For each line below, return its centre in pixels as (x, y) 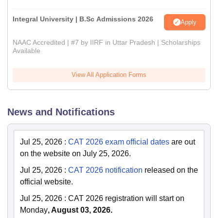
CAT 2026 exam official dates (119, 142)
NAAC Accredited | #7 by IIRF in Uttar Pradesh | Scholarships (107, 43)
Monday (34, 210)
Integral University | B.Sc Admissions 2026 (83, 19)
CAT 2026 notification (105, 170)
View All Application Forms (109, 75)
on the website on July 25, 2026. (75, 154)
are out (182, 142)
